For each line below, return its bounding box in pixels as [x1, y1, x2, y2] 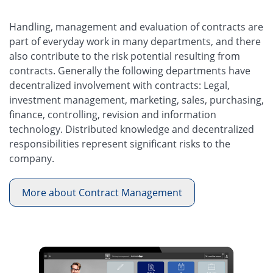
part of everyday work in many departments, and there [9, 34, 261, 48]
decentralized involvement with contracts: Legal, [9, 78, 230, 92]
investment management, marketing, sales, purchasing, [9, 93, 264, 107]
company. [9, 151, 54, 165]
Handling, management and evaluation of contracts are [9, 19, 263, 34]
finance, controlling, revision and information [9, 107, 216, 121]
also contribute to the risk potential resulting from [9, 49, 240, 63]
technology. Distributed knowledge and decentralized [9, 122, 254, 136]
